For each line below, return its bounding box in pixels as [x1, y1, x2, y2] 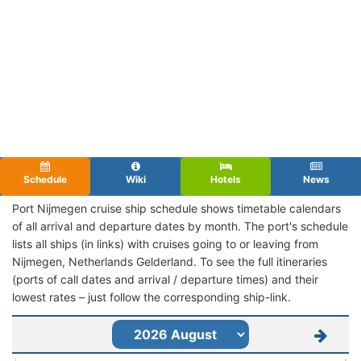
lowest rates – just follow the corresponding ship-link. [12, 289, 291, 304]
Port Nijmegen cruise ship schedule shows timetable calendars [12, 201, 341, 215]
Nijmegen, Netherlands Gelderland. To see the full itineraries [12, 254, 327, 268]
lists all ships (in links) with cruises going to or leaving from [12, 236, 318, 251]
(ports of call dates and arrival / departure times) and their [12, 272, 318, 286]
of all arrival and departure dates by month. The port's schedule [12, 218, 348, 233]
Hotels [210, 172, 241, 185]
